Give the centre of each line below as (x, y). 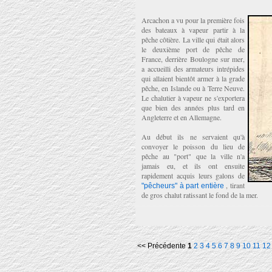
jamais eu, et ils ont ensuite (193, 166)
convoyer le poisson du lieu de (193, 146)
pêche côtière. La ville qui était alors (193, 39)
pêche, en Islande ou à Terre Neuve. (193, 88)
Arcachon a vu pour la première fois (193, 20)
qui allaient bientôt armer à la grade (193, 78)
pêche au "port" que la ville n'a (193, 156)
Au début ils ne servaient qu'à (193, 137)
